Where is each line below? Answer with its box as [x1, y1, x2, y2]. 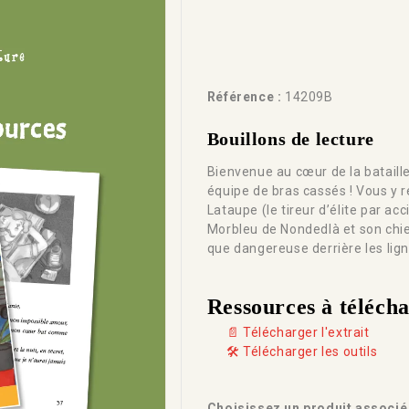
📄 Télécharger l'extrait [225, 325, 370, 341]
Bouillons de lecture [206, 128, 374, 149]
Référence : [206, 89, 282, 104]
